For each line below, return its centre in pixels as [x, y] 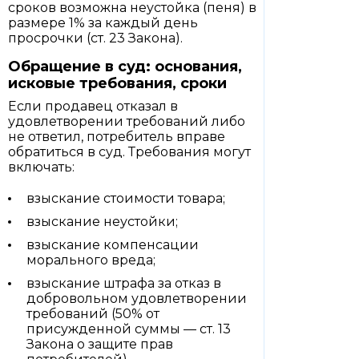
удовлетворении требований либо [127, 121]
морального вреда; [91, 260]
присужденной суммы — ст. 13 [129, 329]
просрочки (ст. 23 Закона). [95, 38]
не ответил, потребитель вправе [117, 137]
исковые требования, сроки [117, 83]
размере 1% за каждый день [103, 23]
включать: [41, 167]
